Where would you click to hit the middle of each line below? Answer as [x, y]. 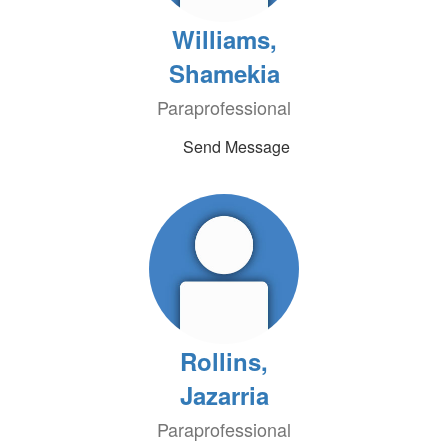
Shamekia [224, 73]
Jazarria [224, 395]
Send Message [236, 146]
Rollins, [224, 361]
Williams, [224, 39]
